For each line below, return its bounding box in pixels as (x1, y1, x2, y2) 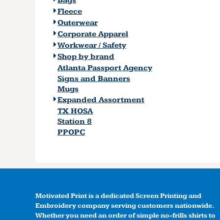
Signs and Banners (57, 74, 130, 83)
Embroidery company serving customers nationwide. (35, 201, 214, 210)
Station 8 (57, 117, 92, 127)
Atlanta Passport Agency (57, 63, 152, 73)
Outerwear (57, 18, 98, 28)
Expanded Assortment (57, 95, 144, 105)
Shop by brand (57, 52, 114, 62)
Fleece (57, 7, 82, 17)
